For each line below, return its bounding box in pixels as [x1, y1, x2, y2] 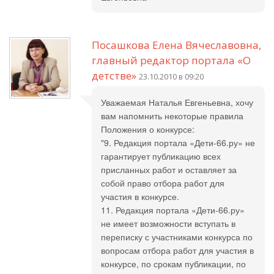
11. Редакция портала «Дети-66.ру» [101, 204, 245, 216]
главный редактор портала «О [92, 53, 251, 67]
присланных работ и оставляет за [101, 163, 237, 176]
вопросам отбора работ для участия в [101, 244, 254, 256]
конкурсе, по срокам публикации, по [101, 257, 246, 270]
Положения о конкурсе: [101, 123, 194, 135]
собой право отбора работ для [101, 177, 224, 189]
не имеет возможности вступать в [101, 217, 235, 229]
